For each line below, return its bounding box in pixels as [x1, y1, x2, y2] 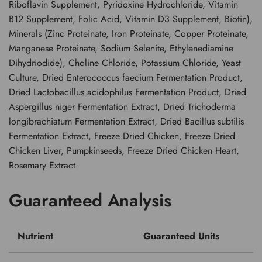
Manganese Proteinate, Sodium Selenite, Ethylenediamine [9, 42, 233, 56]
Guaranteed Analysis [9, 188, 171, 213]
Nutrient [18, 229, 53, 243]
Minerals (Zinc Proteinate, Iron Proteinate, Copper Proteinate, [9, 27, 249, 41]
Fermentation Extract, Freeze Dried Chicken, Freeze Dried [9, 129, 235, 143]
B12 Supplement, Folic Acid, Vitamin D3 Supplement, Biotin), [9, 12, 253, 26]
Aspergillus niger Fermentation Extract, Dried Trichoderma [9, 100, 236, 114]
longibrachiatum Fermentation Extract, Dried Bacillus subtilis [9, 115, 244, 129]
